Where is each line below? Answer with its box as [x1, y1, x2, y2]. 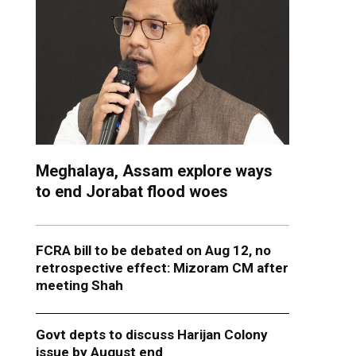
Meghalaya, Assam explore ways [35, 161, 273, 181]
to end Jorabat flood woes [35, 182, 228, 202]
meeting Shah [35, 277, 123, 294]
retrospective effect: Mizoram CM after [35, 260, 288, 277]
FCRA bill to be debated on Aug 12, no [35, 242, 271, 259]
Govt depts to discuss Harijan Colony [35, 327, 268, 343]
